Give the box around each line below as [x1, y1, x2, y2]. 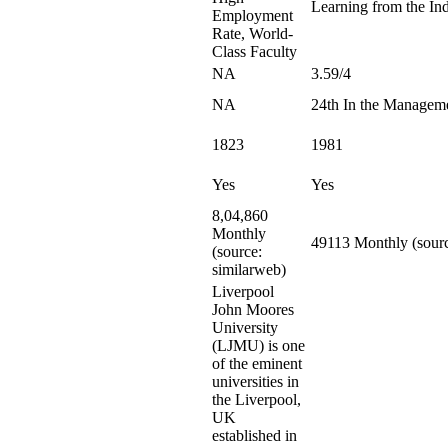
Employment [212, 7, 293, 24]
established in [212, 427, 297, 444]
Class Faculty [212, 43, 297, 60]
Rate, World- [212, 25, 293, 42]
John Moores [212, 301, 294, 318]
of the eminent [212, 355, 302, 372]
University [212, 319, 278, 336]
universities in [212, 373, 299, 390]
